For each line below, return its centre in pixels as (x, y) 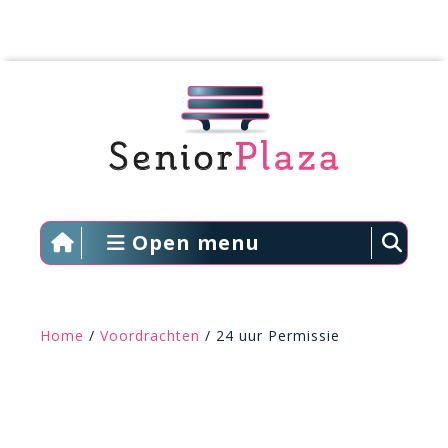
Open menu (192, 242)
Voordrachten (150, 335)
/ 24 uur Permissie (270, 335)
